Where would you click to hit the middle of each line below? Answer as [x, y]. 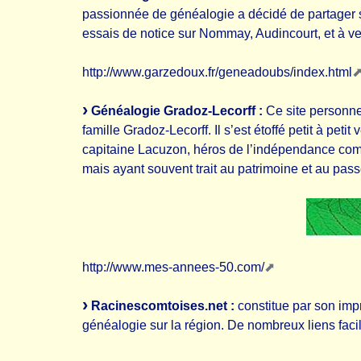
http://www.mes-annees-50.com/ [173, 267]
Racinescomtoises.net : [163, 306]
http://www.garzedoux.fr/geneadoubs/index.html [217, 72]
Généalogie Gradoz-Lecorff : [177, 111]
